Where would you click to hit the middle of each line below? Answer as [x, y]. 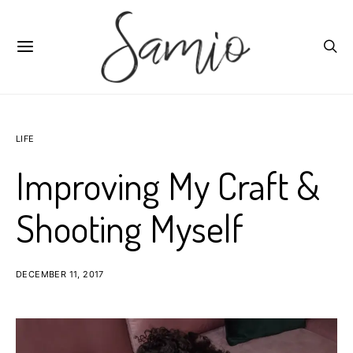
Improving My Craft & [168, 185]
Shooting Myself [130, 228]
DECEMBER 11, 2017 [60, 274]
